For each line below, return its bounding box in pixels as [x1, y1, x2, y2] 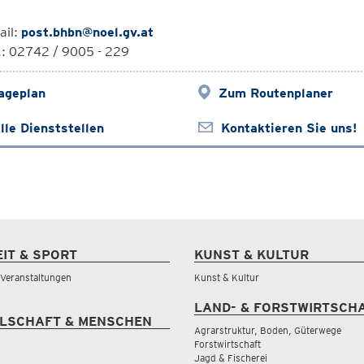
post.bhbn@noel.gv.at [20, 24, 154, 40]
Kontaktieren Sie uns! [220, 120, 357, 136]
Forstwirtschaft [194, 338, 261, 350]
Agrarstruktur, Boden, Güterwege [194, 324, 341, 336]
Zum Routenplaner [218, 85, 333, 101]
